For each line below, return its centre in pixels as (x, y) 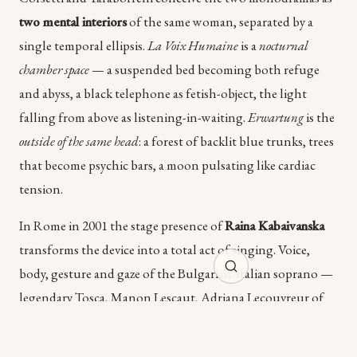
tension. (41, 189)
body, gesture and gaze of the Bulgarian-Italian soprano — (176, 274)
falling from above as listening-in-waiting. (133, 118)
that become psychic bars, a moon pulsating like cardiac (167, 165)
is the (319, 118)
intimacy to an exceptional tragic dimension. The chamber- (177, 345)
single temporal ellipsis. (83, 46)
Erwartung (276, 118)
